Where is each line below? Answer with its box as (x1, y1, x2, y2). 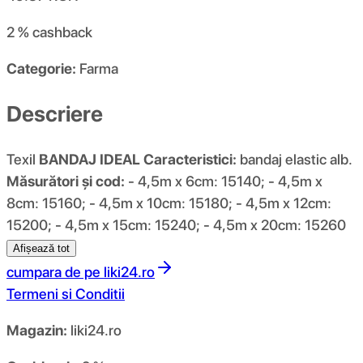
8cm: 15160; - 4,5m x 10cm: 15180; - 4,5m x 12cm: (6, 194, 331, 211)
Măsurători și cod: (6, 172, 125, 190)
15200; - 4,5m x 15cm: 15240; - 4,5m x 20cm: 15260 (6, 216, 346, 233)
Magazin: (6, 321, 67, 339)
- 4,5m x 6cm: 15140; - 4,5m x (125, 172, 322, 190)
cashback (32, 23, 92, 41)
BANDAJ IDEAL (39, 150, 140, 168)
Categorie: (6, 60, 76, 78)
